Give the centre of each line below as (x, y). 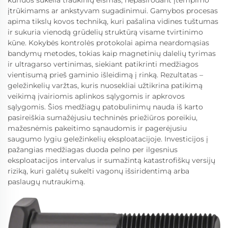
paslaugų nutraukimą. (46, 182)
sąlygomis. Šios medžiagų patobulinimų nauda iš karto (105, 107)
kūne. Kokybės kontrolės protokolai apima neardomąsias (108, 43)
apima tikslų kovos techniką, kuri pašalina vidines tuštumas (113, 22)
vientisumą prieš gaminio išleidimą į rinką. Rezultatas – (105, 75)
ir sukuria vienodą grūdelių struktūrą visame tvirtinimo (105, 32)
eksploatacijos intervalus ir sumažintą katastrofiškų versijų (111, 161)
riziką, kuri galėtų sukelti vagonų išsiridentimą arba (98, 171)
